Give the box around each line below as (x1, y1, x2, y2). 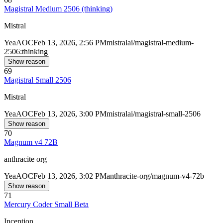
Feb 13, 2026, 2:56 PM (33, 38, 107, 47)
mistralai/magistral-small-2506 (107, 110, 201, 118)
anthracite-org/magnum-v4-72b (107, 172, 204, 181)
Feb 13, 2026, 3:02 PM (33, 172, 107, 181)
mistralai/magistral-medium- (107, 38, 194, 47)
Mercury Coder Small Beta (4, 200, 89, 209)
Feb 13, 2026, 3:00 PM (33, 110, 107, 118)
